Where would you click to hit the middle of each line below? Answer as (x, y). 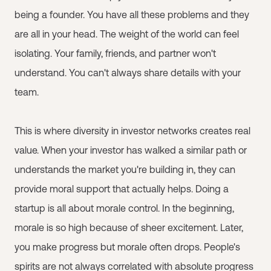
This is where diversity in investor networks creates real (132, 131)
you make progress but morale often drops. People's (127, 247)
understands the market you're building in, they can (125, 169)
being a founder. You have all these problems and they (132, 15)
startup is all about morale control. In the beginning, (124, 208)
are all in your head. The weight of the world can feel (127, 34)
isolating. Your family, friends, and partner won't (115, 53)
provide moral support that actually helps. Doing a (122, 189)
